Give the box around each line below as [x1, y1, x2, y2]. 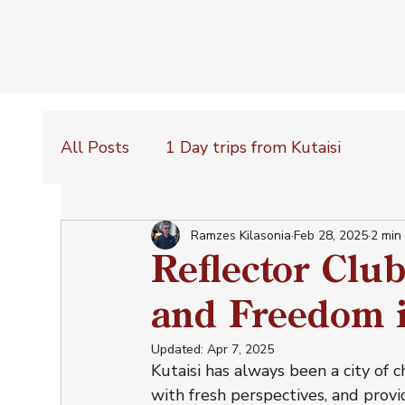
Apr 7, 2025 [207, 341, 275, 359]
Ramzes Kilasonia [191, 226, 292, 244]
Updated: [151, 341, 208, 359]
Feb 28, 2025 [294, 226, 369, 244]
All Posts [61, 136, 130, 158]
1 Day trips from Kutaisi [165, 136, 342, 158]
